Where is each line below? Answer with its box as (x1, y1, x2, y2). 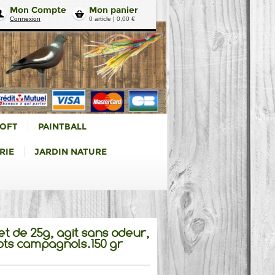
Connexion (10, 15, 41, 22)
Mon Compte (10, 4, 66, 15)
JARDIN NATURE (34, 146, 107, 157)
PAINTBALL (38, 121, 87, 132)
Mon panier (89, 4, 138, 15)
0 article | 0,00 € (89, 15, 135, 22)
